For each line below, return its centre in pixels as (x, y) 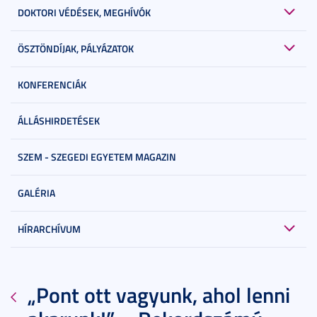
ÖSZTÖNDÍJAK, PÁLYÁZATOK (76, 49)
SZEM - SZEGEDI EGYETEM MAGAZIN (97, 157)
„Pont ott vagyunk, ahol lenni (159, 295)
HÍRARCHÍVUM (49, 229)
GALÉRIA (36, 193)
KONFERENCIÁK (52, 85)
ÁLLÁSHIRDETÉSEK (59, 121)
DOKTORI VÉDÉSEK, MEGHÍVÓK (84, 13)
